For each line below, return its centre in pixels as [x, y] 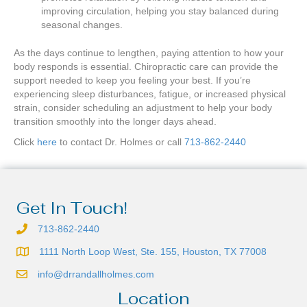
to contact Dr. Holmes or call [121, 142]
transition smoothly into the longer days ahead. [115, 122]
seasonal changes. [82, 25]
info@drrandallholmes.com [96, 274]
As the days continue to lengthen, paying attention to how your [149, 53]
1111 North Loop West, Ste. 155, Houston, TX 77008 [153, 252]
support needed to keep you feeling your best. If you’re [132, 81]
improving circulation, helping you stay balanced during [160, 11]
